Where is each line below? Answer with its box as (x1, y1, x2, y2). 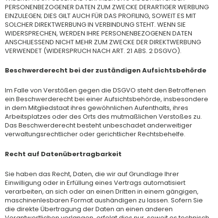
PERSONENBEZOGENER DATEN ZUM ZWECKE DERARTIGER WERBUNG (5, 2, 209, 12)
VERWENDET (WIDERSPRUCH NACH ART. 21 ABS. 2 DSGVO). (5, 46, 182, 55)
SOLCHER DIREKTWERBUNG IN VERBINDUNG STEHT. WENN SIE (5, 19, 186, 29)
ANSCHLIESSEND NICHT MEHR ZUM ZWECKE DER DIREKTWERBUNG (5, 37, 201, 47)
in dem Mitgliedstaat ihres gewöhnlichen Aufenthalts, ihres (5, 103, 188, 112)
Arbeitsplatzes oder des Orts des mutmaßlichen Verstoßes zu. (5, 112, 202, 121)
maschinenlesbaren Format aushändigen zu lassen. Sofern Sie (5, 195, 203, 205)
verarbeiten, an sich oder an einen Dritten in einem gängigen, (5, 186, 199, 196)
